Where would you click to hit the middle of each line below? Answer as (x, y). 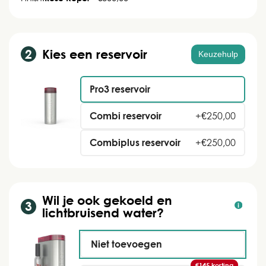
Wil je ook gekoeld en (107, 200)
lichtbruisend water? (103, 212)
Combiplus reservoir (135, 142)
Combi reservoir (126, 115)
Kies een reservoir (95, 54)
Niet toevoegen (126, 244)
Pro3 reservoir (120, 89)
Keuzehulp (218, 54)
